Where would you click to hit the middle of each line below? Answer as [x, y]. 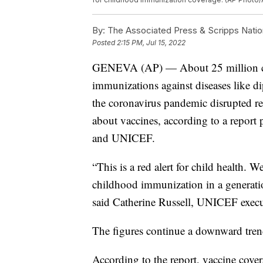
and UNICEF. [124, 137]
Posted [104, 42]
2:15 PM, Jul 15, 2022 [151, 42]
